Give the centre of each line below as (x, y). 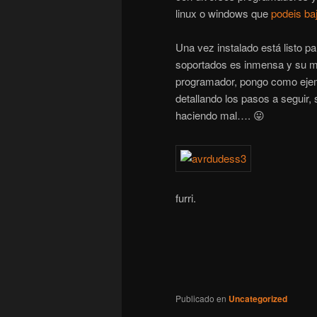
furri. (186, 197)
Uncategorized (258, 298)
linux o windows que (223, 13)
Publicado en (201, 298)
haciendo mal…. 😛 (220, 115)
